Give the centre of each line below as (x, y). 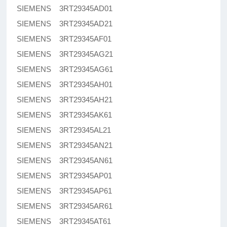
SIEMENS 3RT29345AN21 (65, 145)
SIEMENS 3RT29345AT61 (64, 221)
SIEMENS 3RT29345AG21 (65, 54)
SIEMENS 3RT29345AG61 (65, 69)
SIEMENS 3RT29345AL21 (64, 130)
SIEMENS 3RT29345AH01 (65, 85)
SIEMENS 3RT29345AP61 (65, 191)
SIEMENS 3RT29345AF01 (64, 39)
